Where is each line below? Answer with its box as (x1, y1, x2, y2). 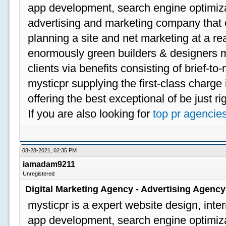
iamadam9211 (23, 160, 76, 168)
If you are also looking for (28, 107, 153, 120)
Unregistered (23, 171, 55, 177)
